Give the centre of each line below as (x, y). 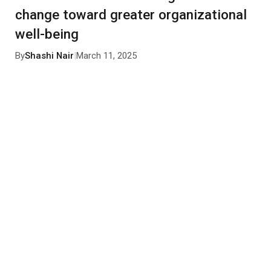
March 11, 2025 (106, 55)
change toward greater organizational (131, 14)
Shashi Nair (49, 55)
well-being (47, 34)
